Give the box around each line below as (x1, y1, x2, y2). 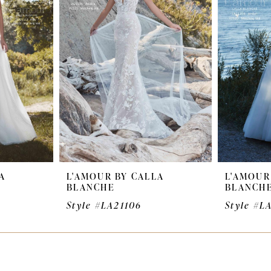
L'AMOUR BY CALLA (67, 170, 164, 183)
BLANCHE (67, 181, 115, 194)
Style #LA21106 (67, 199, 142, 212)
